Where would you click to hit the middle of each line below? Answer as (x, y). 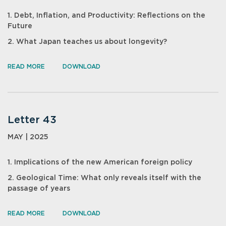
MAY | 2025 (28, 137)
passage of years (39, 189)
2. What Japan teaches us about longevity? (87, 42)
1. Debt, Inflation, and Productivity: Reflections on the (106, 16)
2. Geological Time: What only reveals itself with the (104, 178)
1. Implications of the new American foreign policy (100, 162)
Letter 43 (32, 120)
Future (20, 26)
